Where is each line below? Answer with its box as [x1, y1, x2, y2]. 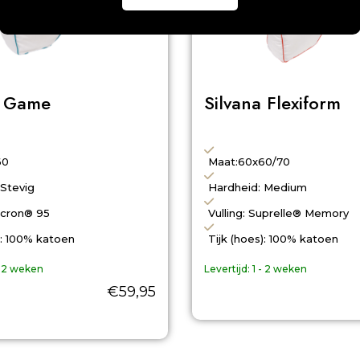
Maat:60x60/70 [208, 154, 290, 168]
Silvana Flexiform [204, 90, 341, 117]
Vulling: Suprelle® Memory [208, 206, 349, 219]
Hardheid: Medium [208, 180, 307, 194]
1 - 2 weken [252, 262, 307, 275]
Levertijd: [204, 262, 250, 275]
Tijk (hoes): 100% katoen [208, 231, 338, 245]
